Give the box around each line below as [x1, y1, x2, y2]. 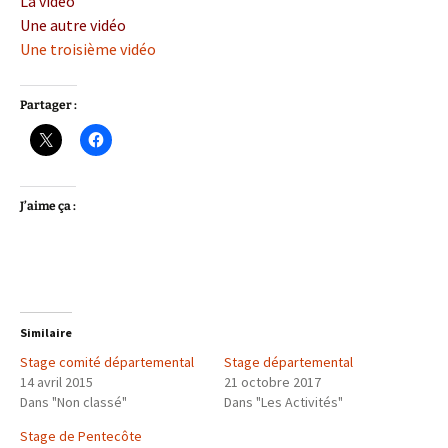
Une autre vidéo [20, 15, 126, 35]
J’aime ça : [20, 199, 76, 213]
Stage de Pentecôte [20, 427, 142, 445]
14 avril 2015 [20, 373, 93, 391]
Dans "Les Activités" [224, 393, 343, 411]
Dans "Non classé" [20, 393, 127, 411]
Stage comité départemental [20, 353, 194, 371]
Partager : [20, 98, 77, 112]
